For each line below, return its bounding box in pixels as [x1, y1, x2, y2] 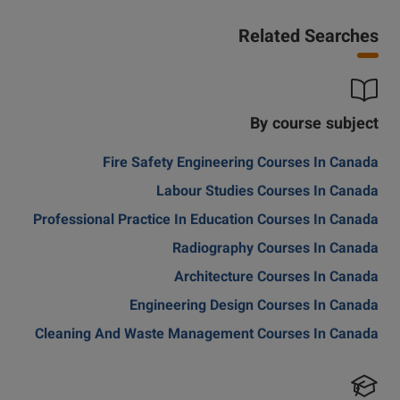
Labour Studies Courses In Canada [156, 181, 379, 204]
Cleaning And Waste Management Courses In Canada [35, 324, 379, 346]
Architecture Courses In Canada [174, 267, 379, 289]
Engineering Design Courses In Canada [129, 296, 379, 318]
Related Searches [238, 23, 379, 52]
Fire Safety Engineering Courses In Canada [103, 153, 379, 175]
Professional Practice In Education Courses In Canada [33, 210, 379, 232]
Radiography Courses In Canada [172, 238, 379, 261]
